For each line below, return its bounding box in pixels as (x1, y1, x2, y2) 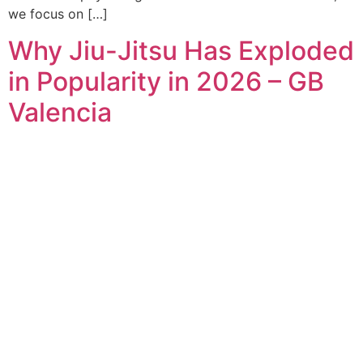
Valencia (8, 96, 112, 128)
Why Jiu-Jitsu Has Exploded (8, 34, 354, 66)
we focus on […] (8, 6, 108, 23)
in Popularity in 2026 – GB (8, 65, 324, 97)
